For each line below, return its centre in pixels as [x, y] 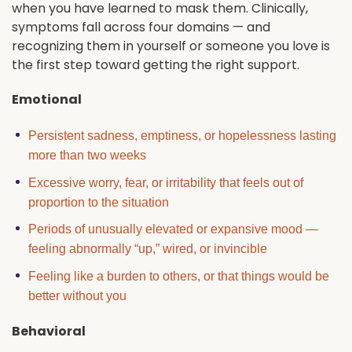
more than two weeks [87, 156]
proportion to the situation [98, 202]
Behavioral [49, 331]
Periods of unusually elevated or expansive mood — [173, 229]
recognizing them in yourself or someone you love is [171, 46]
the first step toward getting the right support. [156, 64]
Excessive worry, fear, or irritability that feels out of [165, 182]
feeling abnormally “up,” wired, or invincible [147, 249]
